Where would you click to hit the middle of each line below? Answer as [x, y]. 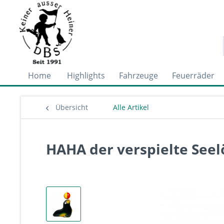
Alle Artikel [131, 107]
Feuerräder [193, 75]
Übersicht [72, 107]
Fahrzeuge [138, 75]
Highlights [86, 75]
